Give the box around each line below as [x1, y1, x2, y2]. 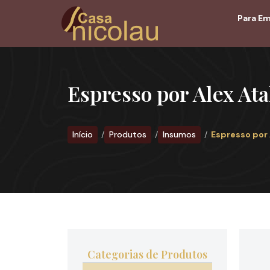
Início [72, 129, 93, 140]
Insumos [163, 129, 196, 140]
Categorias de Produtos [87, 247, 207, 262]
